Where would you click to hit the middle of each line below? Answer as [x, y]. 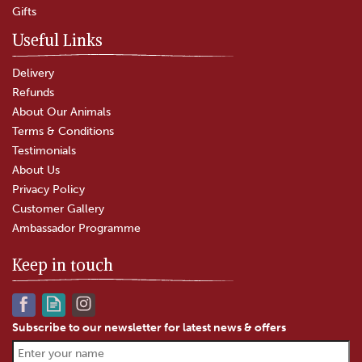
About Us [36, 170]
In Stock [181, 13]
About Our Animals [61, 112]
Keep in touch [63, 264]
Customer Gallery [58, 208]
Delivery [33, 73]
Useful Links [57, 40]
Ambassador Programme [76, 228]
